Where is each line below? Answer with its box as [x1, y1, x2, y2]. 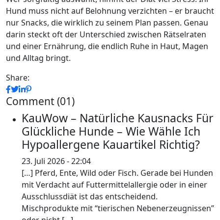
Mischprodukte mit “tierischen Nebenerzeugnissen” [22, 203, 214, 214]
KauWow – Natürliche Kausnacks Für [22, 110, 214, 126]
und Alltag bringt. [6, 53, 71, 63]
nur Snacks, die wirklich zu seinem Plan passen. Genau [6, 17, 208, 28]
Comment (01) [6, 94, 75, 108]
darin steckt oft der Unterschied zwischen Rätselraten [6, 29, 206, 40]
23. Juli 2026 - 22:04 [22, 156, 91, 166]
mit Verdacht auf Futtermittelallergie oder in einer [22, 179, 207, 190]
